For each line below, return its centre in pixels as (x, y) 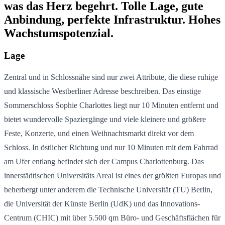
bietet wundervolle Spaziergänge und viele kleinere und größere (105, 120)
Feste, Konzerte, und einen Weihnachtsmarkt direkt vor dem (99, 134)
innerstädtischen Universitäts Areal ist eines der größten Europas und (113, 176)
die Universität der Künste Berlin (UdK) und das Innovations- (102, 204)
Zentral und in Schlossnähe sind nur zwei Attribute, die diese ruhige (111, 77)
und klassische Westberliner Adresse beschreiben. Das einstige (102, 91)
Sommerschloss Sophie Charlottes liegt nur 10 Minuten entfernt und (111, 105)
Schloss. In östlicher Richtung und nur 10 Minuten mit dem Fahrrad (111, 148)
